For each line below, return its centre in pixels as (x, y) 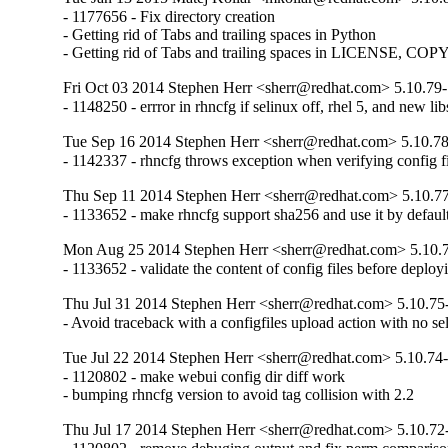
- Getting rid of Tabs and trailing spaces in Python (220, 34)
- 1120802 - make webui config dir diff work (204, 377)
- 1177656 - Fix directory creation (169, 16)
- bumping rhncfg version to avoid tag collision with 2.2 (239, 395)
